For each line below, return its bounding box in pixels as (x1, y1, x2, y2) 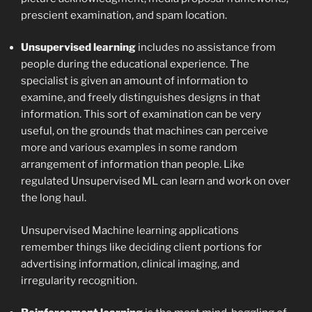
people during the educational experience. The (21, 58, 249, 71)
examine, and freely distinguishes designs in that (21, 91, 260, 104)
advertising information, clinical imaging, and (21, 257, 240, 270)
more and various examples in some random (21, 141, 237, 155)
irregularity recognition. (21, 274, 137, 287)
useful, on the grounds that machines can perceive (21, 125, 268, 138)
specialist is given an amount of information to (21, 75, 248, 88)
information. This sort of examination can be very (21, 108, 261, 121)
